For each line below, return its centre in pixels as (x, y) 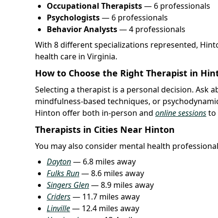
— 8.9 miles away (121, 185)
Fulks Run (63, 173)
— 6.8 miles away (103, 161)
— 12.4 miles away (105, 208)
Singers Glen (68, 185)
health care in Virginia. (76, 56)
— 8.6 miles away (112, 173)
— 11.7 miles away (105, 196)
